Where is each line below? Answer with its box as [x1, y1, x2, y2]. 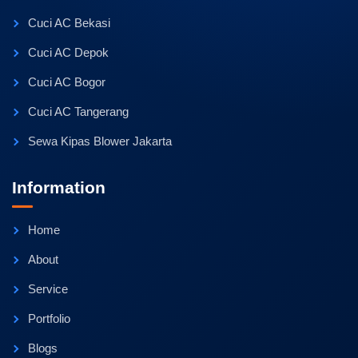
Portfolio [28, 312, 70, 326]
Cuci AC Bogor [28, 75, 105, 89]
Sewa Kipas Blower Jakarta [28, 134, 172, 149]
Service [28, 282, 68, 296]
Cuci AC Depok [28, 46, 109, 60]
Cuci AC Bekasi [28, 16, 110, 30]
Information [12, 178, 105, 197]
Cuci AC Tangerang [28, 105, 129, 119]
